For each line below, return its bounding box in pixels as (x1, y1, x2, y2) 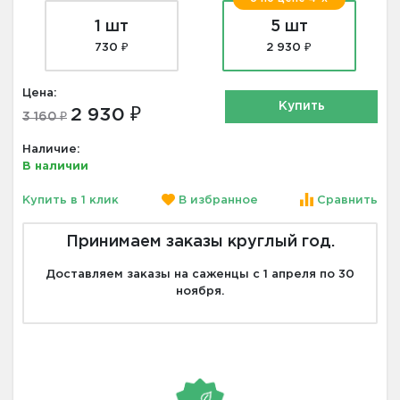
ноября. (176, 287, 224, 297)
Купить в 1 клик (22, 196, 119, 206)
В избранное (174, 196, 258, 206)
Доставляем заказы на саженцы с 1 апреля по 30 (46, 270, 354, 280)
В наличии (22, 161, 88, 171)
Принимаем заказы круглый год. (65, 235, 335, 250)
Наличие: (22, 144, 80, 154)
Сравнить (313, 196, 378, 206)
